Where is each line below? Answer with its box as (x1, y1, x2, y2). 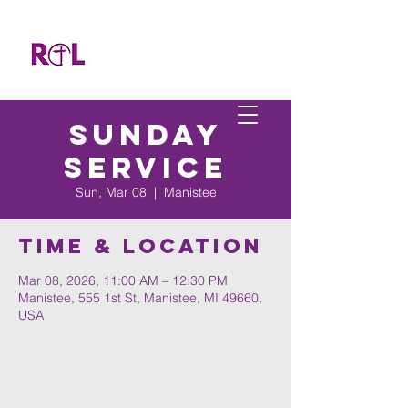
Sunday (68, 117, 223, 153)
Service (64, 149, 228, 186)
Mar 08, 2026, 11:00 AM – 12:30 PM (18, 272, 228, 289)
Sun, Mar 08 (75, 184, 147, 200)
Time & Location (18, 233, 263, 259)
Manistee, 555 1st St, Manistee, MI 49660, (18, 290, 262, 306)
